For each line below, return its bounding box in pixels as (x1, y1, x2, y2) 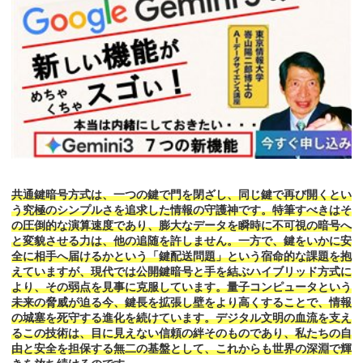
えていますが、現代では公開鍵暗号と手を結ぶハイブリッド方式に (11, 265, 352, 279)
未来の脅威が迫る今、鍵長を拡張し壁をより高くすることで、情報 (11, 296, 352, 310)
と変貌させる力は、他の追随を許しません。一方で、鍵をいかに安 (11, 234, 352, 248)
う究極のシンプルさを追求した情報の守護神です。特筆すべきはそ (11, 203, 352, 217)
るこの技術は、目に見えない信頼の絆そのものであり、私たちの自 (11, 327, 352, 340)
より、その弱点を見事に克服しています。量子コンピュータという (11, 280, 352, 294)
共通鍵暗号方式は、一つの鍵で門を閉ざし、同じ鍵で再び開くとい (11, 188, 352, 202)
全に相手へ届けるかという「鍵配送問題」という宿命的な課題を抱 (11, 250, 352, 263)
